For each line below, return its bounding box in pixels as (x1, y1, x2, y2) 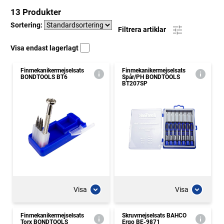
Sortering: (10, 21, 44, 29)
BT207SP (122, 80, 147, 87)
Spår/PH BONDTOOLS (122, 73, 180, 80)
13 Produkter (10, 7, 61, 17)
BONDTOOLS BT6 (20, 73, 67, 80)
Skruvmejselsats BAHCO (122, 212, 186, 219)
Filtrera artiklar (118, 25, 167, 33)
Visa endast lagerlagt (10, 44, 80, 52)
